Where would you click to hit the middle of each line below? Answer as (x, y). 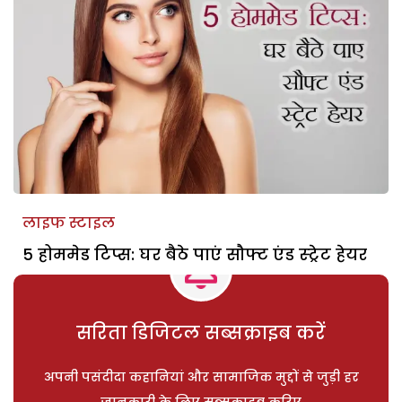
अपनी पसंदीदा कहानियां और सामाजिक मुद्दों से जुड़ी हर (201, 376)
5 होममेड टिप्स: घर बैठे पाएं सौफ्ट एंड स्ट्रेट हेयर (195, 254)
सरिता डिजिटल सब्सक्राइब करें (201, 332)
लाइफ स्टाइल (69, 223)
